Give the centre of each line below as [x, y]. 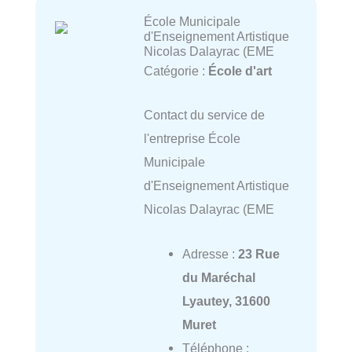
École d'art [240, 71]
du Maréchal [218, 277]
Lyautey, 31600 [226, 301]
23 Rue [258, 253]
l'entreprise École [192, 139]
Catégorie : [176, 71]
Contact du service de [204, 115]
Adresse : [210, 253]
